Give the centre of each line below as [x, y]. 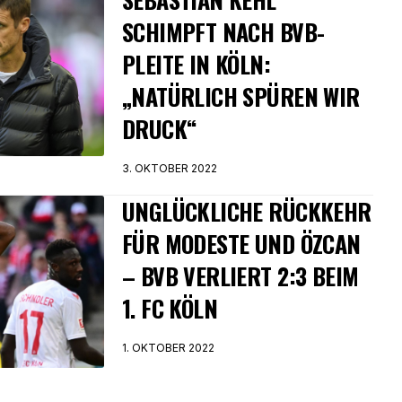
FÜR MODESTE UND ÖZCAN [241, 244]
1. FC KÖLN [170, 308]
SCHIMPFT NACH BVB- [223, 32]
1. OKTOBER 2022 [168, 348]
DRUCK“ [159, 129]
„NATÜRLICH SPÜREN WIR [241, 96]
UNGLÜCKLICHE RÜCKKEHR [247, 211]
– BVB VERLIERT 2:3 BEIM [240, 276]
